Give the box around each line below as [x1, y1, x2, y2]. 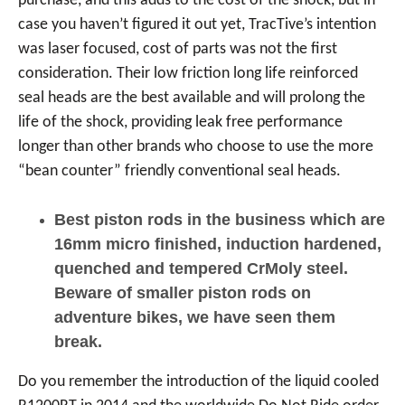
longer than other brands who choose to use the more [18, 138, 373, 155]
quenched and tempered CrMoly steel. [54, 259, 348, 278]
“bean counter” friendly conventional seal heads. [18, 163, 341, 180]
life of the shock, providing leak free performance [18, 114, 343, 131]
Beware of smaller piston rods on [54, 284, 311, 302]
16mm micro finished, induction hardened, [54, 235, 381, 253]
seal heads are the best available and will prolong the [18, 89, 365, 107]
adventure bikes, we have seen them [54, 308, 335, 326]
